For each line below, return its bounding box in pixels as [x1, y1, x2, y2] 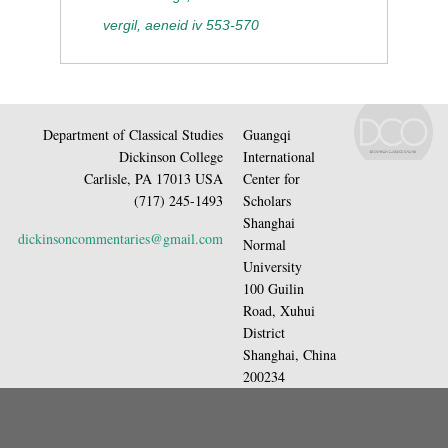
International [243, 146, 315, 166]
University [243, 256, 302, 276]
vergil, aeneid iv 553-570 [103, 17, 260, 34]
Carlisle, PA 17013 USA [84, 168, 223, 188]
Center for [243, 168, 300, 188]
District [243, 322, 285, 342]
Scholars [243, 190, 291, 210]
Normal [243, 234, 286, 254]
